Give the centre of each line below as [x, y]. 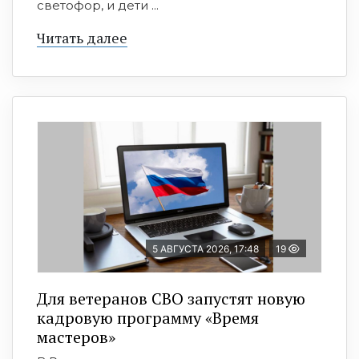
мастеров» [76, 337]
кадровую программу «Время [148, 318]
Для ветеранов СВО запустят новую [171, 299]
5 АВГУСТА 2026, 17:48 [206, 249]
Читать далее [82, 38]
